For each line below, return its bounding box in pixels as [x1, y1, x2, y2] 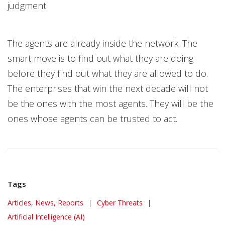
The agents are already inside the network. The [8, 37, 197, 49]
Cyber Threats [97, 198, 143, 207]
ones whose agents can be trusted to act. [8, 113, 177, 125]
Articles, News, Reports [8, 198, 83, 207]
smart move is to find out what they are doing [8, 52, 193, 64]
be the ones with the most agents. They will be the [8, 97, 213, 109]
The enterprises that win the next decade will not [8, 82, 208, 94]
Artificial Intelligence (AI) [8, 212, 85, 221]
